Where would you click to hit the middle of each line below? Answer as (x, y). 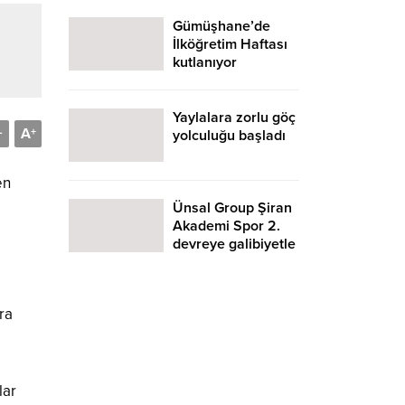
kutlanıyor (205, 62)
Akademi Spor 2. (226, 226)
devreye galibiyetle (234, 244)
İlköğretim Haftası (230, 44)
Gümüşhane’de (221, 26)
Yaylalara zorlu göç (234, 117)
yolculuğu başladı (229, 135)
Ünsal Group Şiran (232, 207)
